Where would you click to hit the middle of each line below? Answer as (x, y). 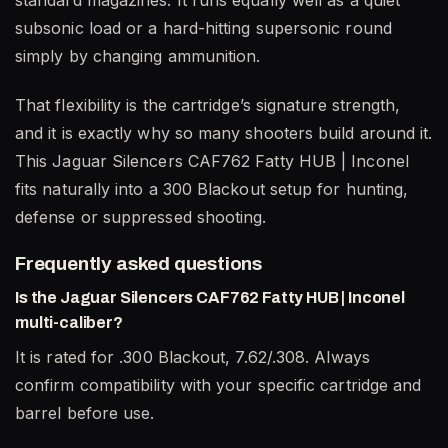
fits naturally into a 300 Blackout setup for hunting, (212, 189)
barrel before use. (85, 413)
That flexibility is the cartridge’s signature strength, (208, 105)
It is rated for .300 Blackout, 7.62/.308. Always (192, 357)
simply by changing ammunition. (138, 56)
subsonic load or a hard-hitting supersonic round (203, 28)
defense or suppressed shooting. (141, 217)
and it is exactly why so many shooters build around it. (224, 133)
